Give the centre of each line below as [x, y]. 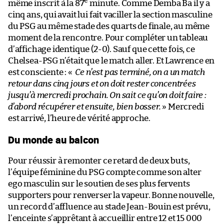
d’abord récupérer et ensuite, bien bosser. [84, 106]
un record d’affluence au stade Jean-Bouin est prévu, [109, 206]
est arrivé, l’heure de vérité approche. [79, 118]
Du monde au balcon [53, 139]
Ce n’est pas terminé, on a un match [139, 72]
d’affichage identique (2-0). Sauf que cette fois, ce [101, 49]
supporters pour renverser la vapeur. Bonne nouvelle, [111, 195]
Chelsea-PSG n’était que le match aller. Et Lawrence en [111, 60]
